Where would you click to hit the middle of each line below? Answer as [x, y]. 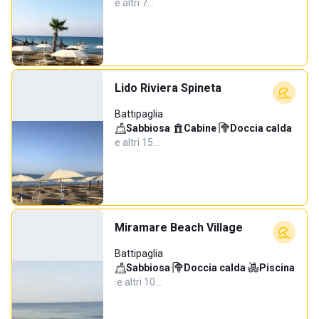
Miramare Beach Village [179, 228]
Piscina [277, 268]
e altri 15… [137, 142]
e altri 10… [139, 282]
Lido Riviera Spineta [168, 88]
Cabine [200, 128]
